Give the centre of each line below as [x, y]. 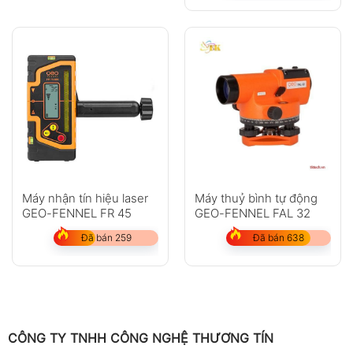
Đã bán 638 [279, 237]
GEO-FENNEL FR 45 [76, 213]
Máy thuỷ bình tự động [256, 198]
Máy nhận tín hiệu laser [85, 198]
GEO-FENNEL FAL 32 [252, 213]
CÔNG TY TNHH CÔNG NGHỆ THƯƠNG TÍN [140, 338]
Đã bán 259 [106, 237]
